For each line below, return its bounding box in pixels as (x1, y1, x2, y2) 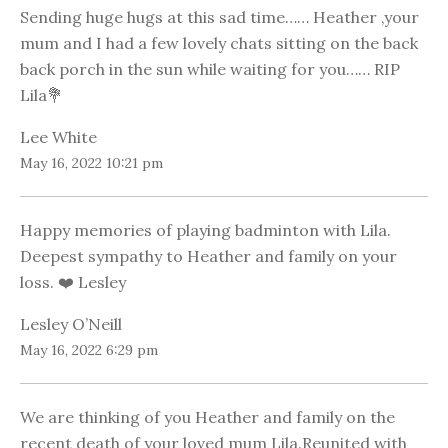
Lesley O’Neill (20, 314, 122, 335)
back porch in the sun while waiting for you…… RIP (20, 59, 400, 80)
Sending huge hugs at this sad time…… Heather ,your (20, 7, 419, 28)
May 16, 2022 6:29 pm (20, 341, 158, 360)
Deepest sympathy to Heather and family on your (20, 246, 397, 267)
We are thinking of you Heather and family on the (20, 407, 395, 428)
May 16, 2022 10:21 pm (20, 154, 163, 173)
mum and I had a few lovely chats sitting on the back (20, 33, 418, 54)
